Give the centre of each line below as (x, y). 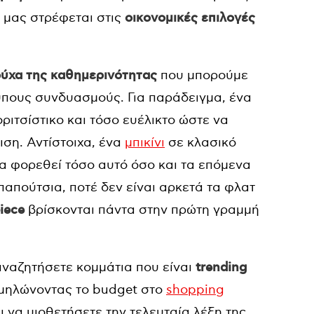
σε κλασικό (200, 143)
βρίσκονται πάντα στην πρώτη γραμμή (142, 210)
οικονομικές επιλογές (188, 18)
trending (221, 268)
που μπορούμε (203, 75)
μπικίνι (145, 143)
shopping (195, 290)
